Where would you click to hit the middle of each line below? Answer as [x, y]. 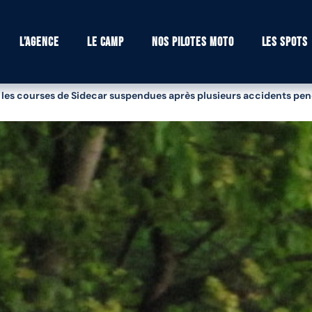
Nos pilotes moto [193, 42]
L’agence [39, 42]
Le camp [106, 42]
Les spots [284, 42]
